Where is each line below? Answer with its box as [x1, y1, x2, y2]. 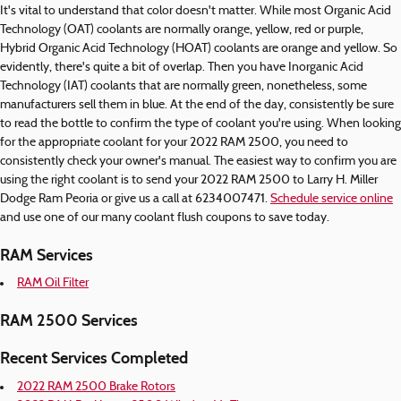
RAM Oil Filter [17, 277, 89, 290]
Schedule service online [270, 192, 393, 206]
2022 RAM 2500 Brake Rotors [17, 380, 175, 394]
